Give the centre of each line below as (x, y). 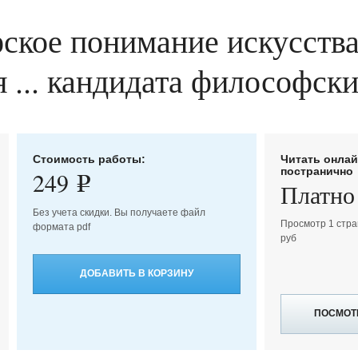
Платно (318, 194)
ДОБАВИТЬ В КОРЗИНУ (136, 274)
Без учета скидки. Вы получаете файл (119, 212)
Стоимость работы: (89, 159)
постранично (317, 171)
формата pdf (61, 227)
